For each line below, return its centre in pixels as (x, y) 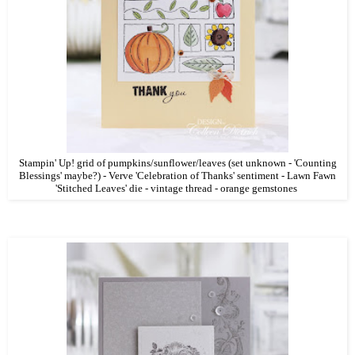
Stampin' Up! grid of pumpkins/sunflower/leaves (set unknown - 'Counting (177, 163)
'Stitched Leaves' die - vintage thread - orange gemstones (177, 188)
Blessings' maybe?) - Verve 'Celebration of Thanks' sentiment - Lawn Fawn (177, 176)
